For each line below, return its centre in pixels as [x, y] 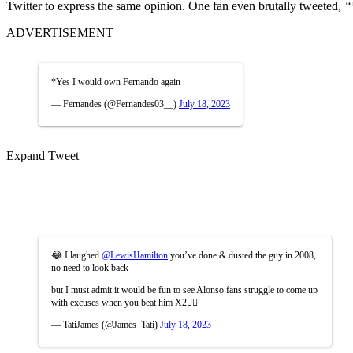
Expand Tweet [43, 155]
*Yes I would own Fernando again [116, 82]
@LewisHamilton [135, 255]
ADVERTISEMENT [60, 32]
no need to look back [90, 268]
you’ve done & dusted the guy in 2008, [242, 255]
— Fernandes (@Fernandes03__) [115, 104]
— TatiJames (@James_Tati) [106, 324]
